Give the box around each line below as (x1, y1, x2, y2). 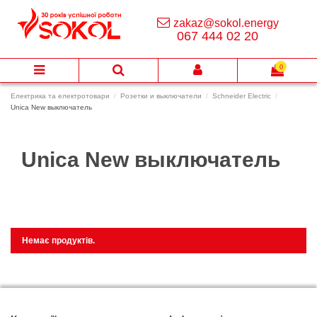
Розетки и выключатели (120, 92, 202, 100)
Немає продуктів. (22, 236, 95, 246)
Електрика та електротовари (11, 92, 110, 100)
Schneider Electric (212, 92, 272, 100)
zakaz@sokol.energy (173, 17, 279, 30)
